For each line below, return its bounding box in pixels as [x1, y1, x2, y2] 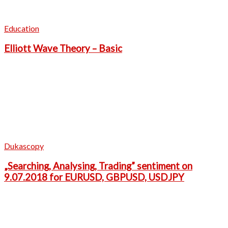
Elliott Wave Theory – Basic [4, 42, 122, 54]
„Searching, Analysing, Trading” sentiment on [4, 160, 192, 172]
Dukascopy [4, 141, 44, 151]
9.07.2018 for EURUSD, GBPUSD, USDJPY [4, 172, 184, 183]
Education [4, 23, 39, 33]
